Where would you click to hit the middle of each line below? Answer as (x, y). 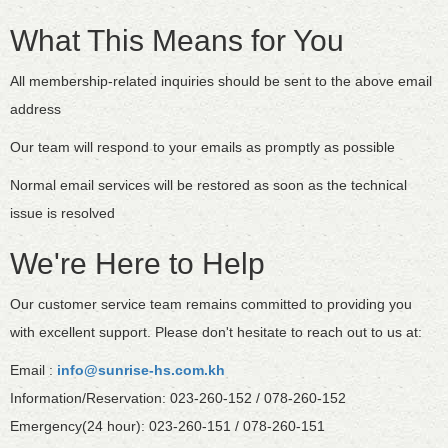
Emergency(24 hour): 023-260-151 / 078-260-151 (167, 426)
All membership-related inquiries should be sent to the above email (221, 81)
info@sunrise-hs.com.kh (141, 370)
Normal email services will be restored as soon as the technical (208, 185)
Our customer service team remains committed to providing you (211, 304)
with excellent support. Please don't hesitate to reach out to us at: (216, 332)
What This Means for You (177, 41)
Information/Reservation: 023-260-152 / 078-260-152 (178, 398)
